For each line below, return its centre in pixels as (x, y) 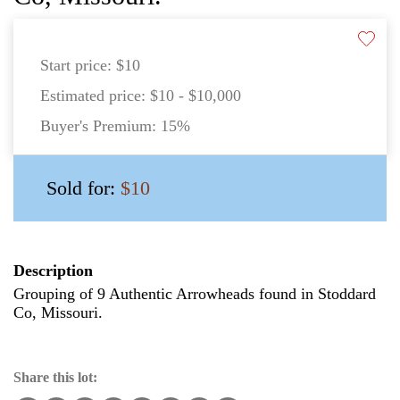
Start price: (78, 66)
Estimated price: (95, 96)
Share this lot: (55, 378)
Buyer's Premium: (100, 126)
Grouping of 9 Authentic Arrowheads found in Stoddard (195, 294)
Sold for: (83, 188)
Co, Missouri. (58, 313)
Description (53, 271)
